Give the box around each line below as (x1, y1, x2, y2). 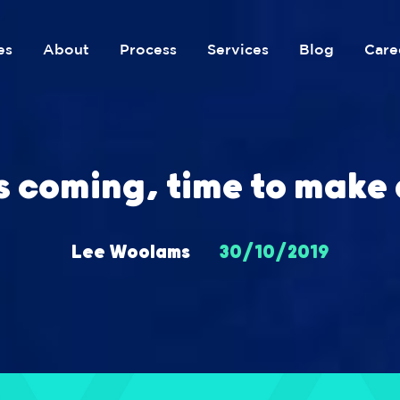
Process (119, 40, 177, 57)
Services (206, 40, 269, 57)
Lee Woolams (71, 242, 190, 263)
